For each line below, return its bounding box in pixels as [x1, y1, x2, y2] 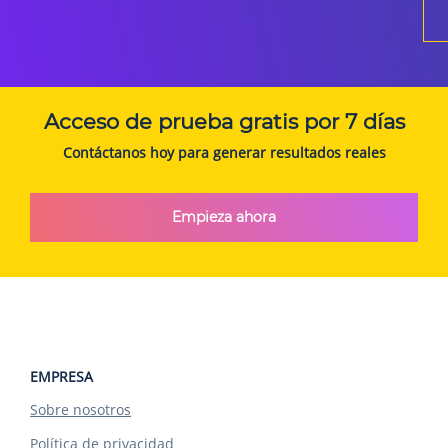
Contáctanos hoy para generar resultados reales [62, 142, 386, 162]
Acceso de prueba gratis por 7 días [43, 109, 405, 134]
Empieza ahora [172, 207, 276, 226]
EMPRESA [30, 367, 93, 386]
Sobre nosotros [30, 400, 131, 419]
